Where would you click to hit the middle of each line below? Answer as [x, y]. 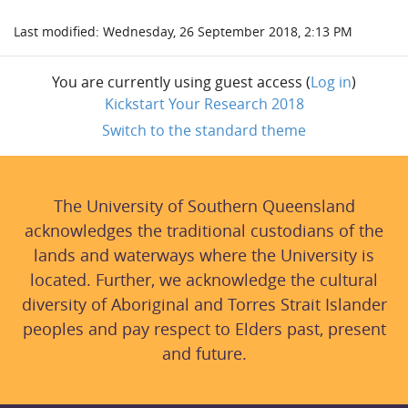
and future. [204, 353]
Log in [331, 82]
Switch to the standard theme [204, 130]
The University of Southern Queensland [204, 205]
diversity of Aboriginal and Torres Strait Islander [204, 304]
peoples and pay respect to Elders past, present [204, 328]
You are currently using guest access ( [181, 82]
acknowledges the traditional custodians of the [204, 230]
